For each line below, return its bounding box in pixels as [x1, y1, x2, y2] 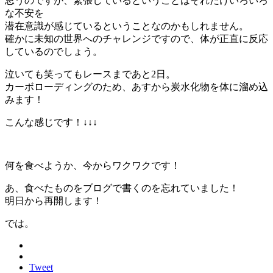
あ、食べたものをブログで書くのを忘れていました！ [5, 182, 239, 193]
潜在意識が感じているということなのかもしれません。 [5, 20, 249, 31]
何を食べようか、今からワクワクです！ [5, 160, 180, 171]
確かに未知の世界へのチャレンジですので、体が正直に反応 [5, 33, 268, 44]
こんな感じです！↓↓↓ [5, 116, 97, 127]
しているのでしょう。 [5, 46, 102, 57]
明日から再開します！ [5, 195, 102, 206]
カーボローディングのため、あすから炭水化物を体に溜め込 [5, 81, 268, 92]
